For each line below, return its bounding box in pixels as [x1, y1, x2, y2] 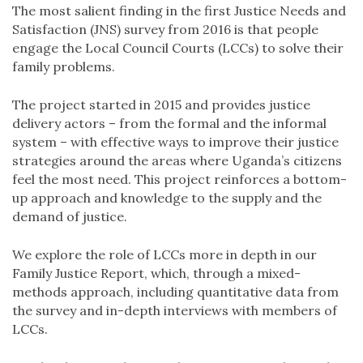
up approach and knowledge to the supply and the [12, 190, 322, 206]
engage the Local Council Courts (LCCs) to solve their [12, 40, 344, 56]
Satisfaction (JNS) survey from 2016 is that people [12, 21, 318, 37]
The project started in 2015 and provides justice [12, 96, 310, 113]
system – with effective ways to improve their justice [12, 134, 339, 150]
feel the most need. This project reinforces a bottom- [12, 171, 347, 187]
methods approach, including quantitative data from [12, 284, 339, 300]
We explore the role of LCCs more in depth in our [12, 246, 317, 263]
